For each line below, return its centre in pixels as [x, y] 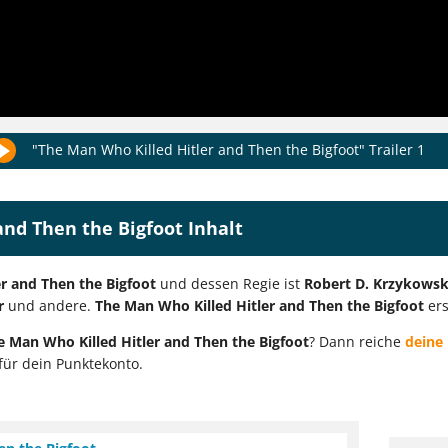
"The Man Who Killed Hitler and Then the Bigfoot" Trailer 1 [228, 149]
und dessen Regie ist [230, 284]
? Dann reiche [357, 342]
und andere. [49, 306]
